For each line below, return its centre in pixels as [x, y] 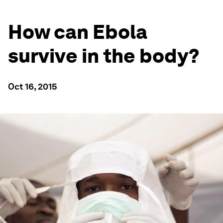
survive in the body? [104, 56]
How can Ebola [78, 32]
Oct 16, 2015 [33, 86]
